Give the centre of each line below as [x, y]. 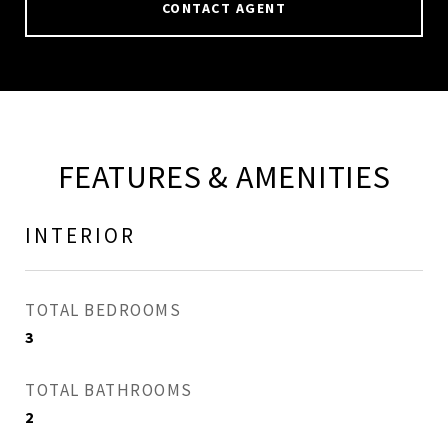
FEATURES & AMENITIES [224, 177]
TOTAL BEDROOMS [103, 310]
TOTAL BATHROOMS [109, 390]
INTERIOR [80, 235]
